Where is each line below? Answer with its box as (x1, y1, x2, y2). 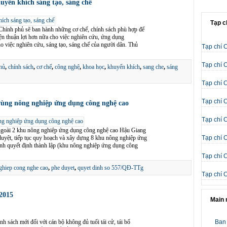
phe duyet (51, 164, 74, 171)
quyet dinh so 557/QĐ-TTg (78, 164, 143, 171)
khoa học (83, 63, 104, 70)
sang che (143, 63, 164, 70)
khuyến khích (107, 63, 140, 70)
